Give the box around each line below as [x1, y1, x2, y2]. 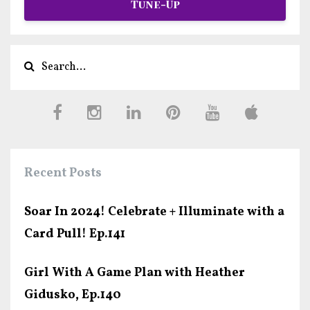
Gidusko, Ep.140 [24, 286, 121, 304]
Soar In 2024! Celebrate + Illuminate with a [24, 203, 284, 221]
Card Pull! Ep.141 [24, 226, 125, 244]
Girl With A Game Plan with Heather [24, 264, 245, 282]
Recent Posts [24, 165, 102, 183]
